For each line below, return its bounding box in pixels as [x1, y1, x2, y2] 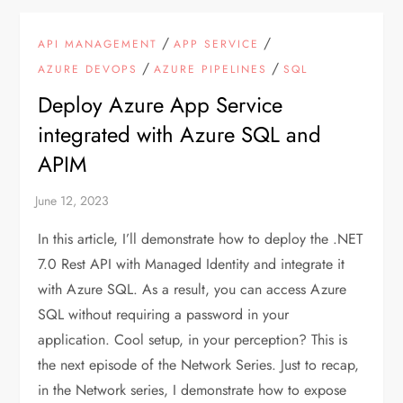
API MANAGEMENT [38, 35, 158, 52]
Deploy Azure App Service [38, 88, 283, 121]
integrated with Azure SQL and [38, 118, 322, 150]
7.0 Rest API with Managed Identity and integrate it [38, 253, 345, 274]
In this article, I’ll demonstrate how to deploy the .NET [38, 228, 363, 249]
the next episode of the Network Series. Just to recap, [38, 354, 360, 375]
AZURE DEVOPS [38, 60, 139, 77]
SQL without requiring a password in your [38, 303, 290, 325]
